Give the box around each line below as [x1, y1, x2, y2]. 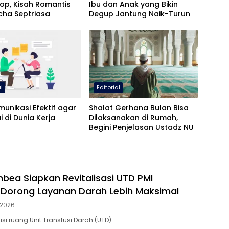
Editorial [96, 83, 120, 92]
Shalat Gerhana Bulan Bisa [88, 103, 189, 113]
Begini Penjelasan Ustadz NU [88, 122, 194, 133]
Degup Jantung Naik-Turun [88, 9, 190, 19]
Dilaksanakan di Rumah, [88, 112, 178, 123]
